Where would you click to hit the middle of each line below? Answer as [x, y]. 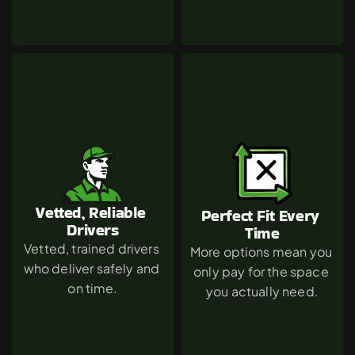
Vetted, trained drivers [92, 248]
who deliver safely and [92, 268]
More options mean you [261, 251]
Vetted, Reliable [90, 212]
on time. [93, 288]
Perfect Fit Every [260, 215]
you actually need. [262, 291]
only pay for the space [261, 271]
